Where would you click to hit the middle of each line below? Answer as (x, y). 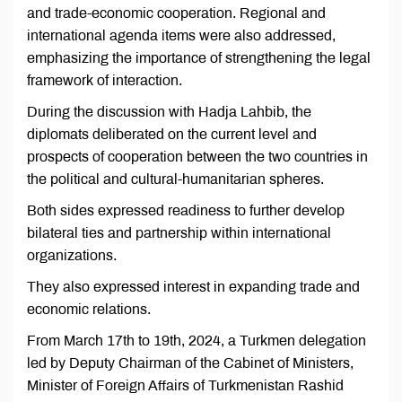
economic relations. (89, 310)
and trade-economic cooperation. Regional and (176, 13)
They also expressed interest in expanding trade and (193, 287)
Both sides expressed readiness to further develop (186, 211)
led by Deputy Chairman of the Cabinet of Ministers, (190, 363)
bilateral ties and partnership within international (179, 233)
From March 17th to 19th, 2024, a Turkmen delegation (197, 341)
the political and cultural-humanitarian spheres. (175, 179)
